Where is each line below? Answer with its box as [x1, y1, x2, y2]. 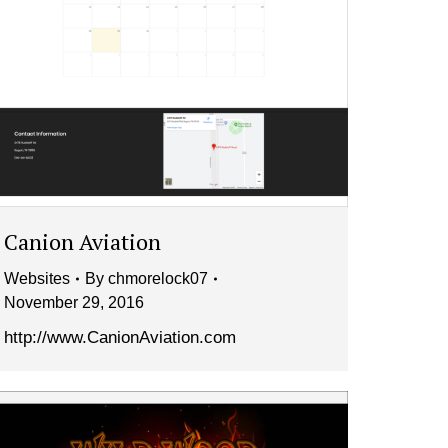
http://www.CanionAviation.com [4, 328, 241, 348]
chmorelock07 [108, 270, 208, 288]
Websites [4, 270, 70, 288]
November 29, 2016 [4, 294, 144, 312]
